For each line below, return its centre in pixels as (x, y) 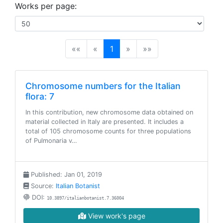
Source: (42, 186)
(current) (129, 48)
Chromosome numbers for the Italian (103, 86)
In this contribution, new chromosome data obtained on (109, 112)
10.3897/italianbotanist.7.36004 (85, 198)
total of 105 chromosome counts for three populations (108, 131)
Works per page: (46, 6)
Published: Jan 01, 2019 (65, 174)
